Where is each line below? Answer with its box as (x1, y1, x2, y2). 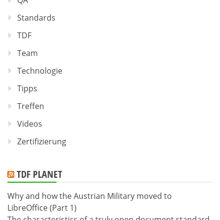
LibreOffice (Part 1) (7, 202, 77, 214)
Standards (17, 12, 55, 24)
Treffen (17, 101, 44, 112)
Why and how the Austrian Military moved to (7, 191, 172, 202)
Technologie (17, 65, 62, 77)
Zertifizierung (17, 136, 66, 147)
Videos (17, 118, 42, 130)
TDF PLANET (17, 167, 62, 181)
